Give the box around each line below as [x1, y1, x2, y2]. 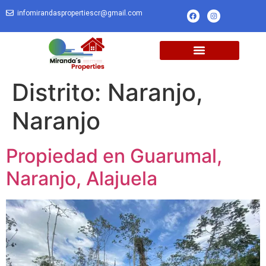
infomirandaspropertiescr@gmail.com [17, 9, 142, 17]
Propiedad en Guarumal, [6, 144, 222, 168]
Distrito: [12, 78, 107, 107]
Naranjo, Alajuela [6, 167, 157, 191]
